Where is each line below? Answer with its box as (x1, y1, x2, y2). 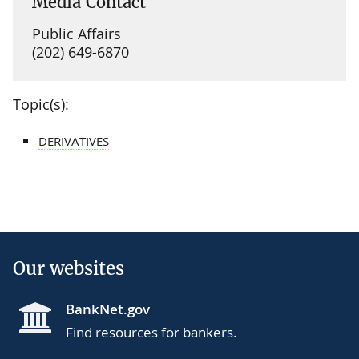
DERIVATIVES (38, 132, 109, 149)
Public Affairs (32, 23, 121, 43)
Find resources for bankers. (66, 322, 237, 341)
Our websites (13, 256, 124, 280)
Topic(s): (13, 94, 69, 114)
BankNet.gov (66, 299, 150, 318)
